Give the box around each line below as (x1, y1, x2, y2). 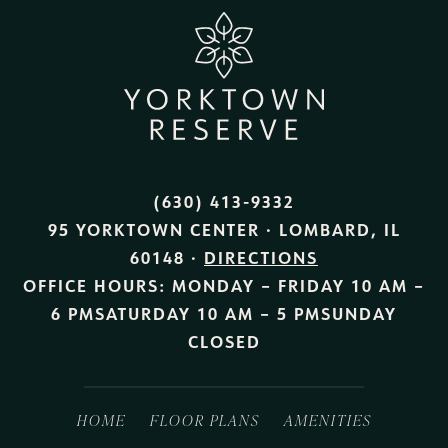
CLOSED (187, 330, 261, 352)
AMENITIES (283, 409, 372, 430)
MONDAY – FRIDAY (172, 274, 345, 296)
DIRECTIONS (204, 246, 318, 268)
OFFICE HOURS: (23, 274, 172, 296)
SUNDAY (321, 302, 397, 324)
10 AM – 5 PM (191, 302, 321, 324)
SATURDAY (95, 302, 191, 324)
